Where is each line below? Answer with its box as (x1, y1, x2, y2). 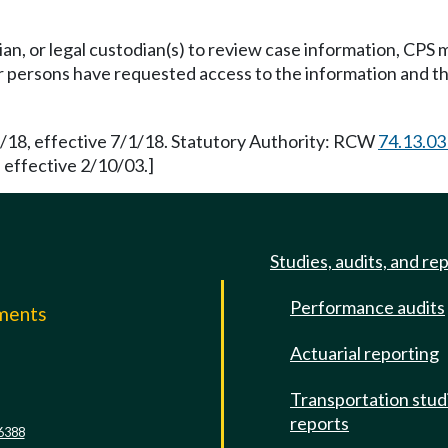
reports (290, 412, 349, 434)
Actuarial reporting (290, 342, 439, 364)
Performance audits (290, 296, 445, 318)
